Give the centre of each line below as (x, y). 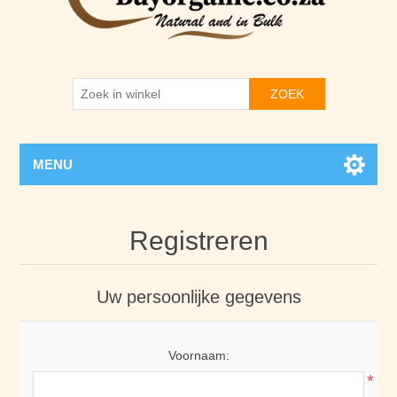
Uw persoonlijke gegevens (198, 297)
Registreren (198, 241)
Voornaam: (198, 355)
